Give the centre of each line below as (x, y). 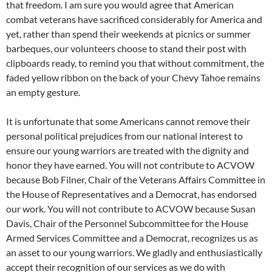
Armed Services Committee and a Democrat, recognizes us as (132, 238)
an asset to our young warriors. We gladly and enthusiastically (134, 253)
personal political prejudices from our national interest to (124, 136)
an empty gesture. (43, 92)
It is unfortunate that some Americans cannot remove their (128, 121)
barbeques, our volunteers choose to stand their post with (126, 49)
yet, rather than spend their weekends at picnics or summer (128, 34)
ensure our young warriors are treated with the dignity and (127, 151)
